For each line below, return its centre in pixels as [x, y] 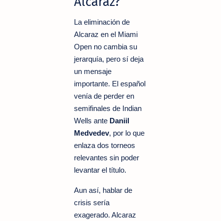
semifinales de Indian [108, 108]
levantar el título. [100, 170]
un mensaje [93, 71]
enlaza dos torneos [105, 145]
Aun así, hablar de [103, 190]
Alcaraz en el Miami [106, 34]
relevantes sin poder [107, 157]
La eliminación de [102, 22]
